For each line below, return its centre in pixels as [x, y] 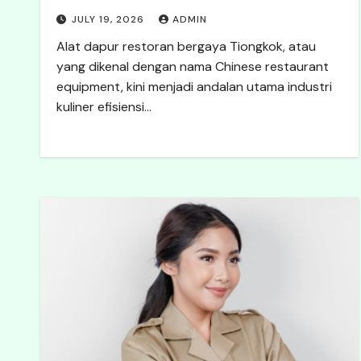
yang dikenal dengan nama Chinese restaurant [193, 66]
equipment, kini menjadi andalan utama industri [194, 87]
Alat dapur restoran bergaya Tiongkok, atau [186, 46]
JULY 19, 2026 [110, 19]
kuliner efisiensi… [104, 107]
